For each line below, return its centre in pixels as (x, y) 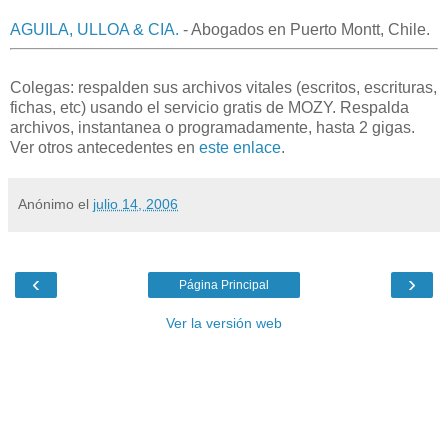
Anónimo (46, 204)
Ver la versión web (224, 323)
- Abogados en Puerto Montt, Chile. (304, 30)
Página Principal (224, 285)
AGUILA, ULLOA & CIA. (94, 30)
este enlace (240, 148)
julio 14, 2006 (135, 204)
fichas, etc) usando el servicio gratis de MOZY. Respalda (209, 108)
